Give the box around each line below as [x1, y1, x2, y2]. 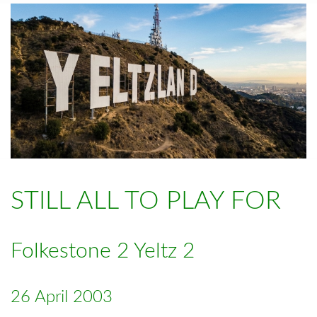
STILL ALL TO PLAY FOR [11, 188, 281, 214]
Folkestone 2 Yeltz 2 [11, 241, 195, 263]
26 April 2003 [11, 289, 113, 306]
